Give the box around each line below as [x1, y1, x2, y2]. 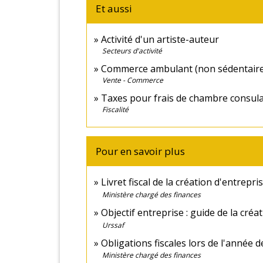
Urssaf [102, 220, 124, 230]
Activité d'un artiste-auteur [101, 33, 219, 46]
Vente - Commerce [102, 75, 163, 86]
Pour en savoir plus [96, 144, 185, 159]
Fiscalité [102, 104, 129, 115]
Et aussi [96, 2, 132, 16]
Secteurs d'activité [102, 46, 162, 56]
